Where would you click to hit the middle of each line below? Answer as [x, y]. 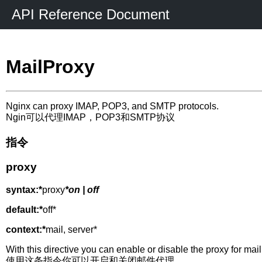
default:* [24, 210]
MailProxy [50, 67]
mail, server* [71, 230]
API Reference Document [91, 14]
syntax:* [24, 190]
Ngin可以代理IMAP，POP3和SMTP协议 [90, 117]
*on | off [82, 190]
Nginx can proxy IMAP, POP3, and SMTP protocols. [112, 106]
